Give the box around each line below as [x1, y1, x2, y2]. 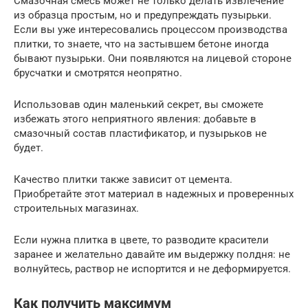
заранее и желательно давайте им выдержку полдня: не [14, 247, 290, 261]
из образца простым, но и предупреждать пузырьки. [14, 8, 272, 21]
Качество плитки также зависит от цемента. [14, 173, 232, 186]
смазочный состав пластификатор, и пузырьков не [14, 126, 267, 140]
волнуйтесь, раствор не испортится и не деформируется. [14, 262, 291, 275]
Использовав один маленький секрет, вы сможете [14, 98, 263, 111]
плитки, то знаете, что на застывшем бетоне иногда [14, 37, 269, 50]
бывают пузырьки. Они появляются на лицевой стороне [14, 52, 291, 65]
